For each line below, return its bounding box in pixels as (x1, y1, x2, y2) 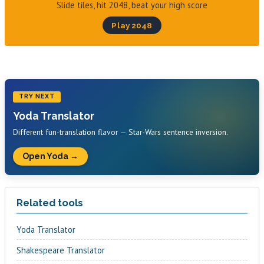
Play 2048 (111, 21, 153, 31)
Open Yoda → (22, 151, 79, 161)
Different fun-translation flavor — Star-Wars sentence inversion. (13, 127, 229, 138)
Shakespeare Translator (16, 244, 105, 256)
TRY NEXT (18, 93, 55, 101)
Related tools (16, 197, 84, 209)
